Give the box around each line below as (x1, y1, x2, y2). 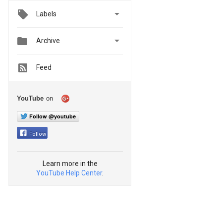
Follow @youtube (29, 112, 76, 120)
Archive (36, 37, 60, 45)
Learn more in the (42, 159, 98, 167)
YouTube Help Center (36, 168, 102, 177)
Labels (36, 10, 56, 18)
